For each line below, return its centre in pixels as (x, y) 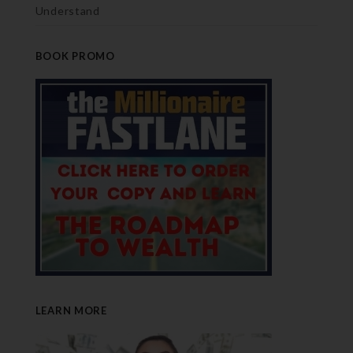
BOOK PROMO (75, 56)
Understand (67, 10)
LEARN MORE (71, 310)
